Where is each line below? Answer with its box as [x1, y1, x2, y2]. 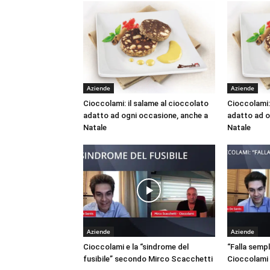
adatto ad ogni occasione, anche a [83, 110, 208, 120]
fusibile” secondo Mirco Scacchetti [83, 254, 213, 263]
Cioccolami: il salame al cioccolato [83, 98, 209, 108]
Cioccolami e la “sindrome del [83, 242, 189, 251]
